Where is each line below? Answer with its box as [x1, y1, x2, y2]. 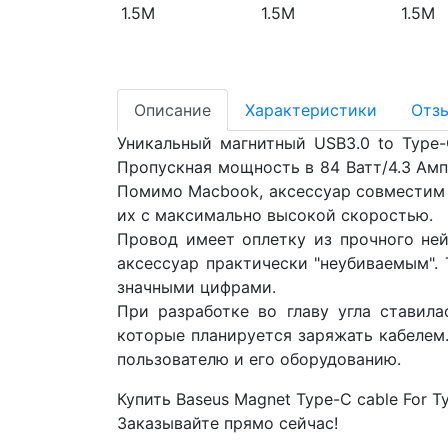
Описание [134, 99, 211, 120]
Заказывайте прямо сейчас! [117, 412, 338, 433]
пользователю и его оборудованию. [117, 348, 401, 369]
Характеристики [245, 99, 377, 120]
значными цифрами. [117, 276, 276, 297]
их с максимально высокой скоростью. [117, 204, 433, 225]
